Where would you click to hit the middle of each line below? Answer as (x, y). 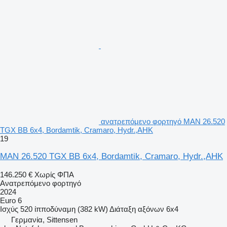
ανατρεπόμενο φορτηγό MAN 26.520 (163, 121)
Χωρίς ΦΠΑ (54, 174)
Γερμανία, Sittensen (44, 219)
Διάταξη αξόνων (137, 209)
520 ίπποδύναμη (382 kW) (64, 209)
